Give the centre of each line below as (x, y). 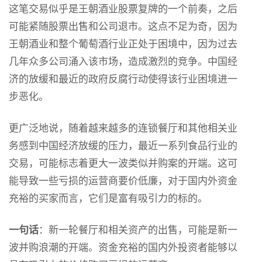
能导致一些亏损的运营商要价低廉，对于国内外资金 (123, 180)
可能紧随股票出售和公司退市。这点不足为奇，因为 (123, 26)
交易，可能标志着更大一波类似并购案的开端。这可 (123, 163)
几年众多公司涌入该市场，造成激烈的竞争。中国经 (123, 61)
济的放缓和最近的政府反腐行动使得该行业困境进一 (123, 78)
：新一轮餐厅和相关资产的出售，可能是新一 (138, 229)
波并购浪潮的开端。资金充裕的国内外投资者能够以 (123, 247)
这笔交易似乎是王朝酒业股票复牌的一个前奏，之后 (123, 8)
